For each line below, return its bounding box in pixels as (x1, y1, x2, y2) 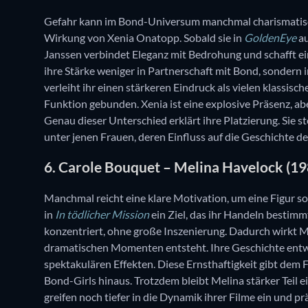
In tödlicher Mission (55, 207, 149, 221)
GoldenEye (244, 30, 296, 44)
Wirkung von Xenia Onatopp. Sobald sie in (44, 30, 244, 44)
